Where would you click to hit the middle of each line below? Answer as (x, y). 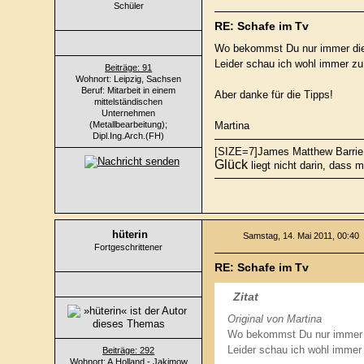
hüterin (130, 234)
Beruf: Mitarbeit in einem (129, 90)
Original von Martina (275, 318)
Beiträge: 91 (129, 67)
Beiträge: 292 (129, 350)
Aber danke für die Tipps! (274, 94)
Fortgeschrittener (129, 247)
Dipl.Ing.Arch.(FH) (129, 135)
